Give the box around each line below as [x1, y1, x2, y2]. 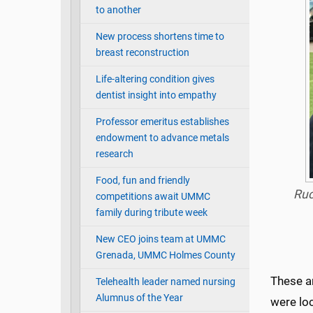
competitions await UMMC [95, 191, 210, 203]
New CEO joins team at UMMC [95, 233, 226, 246]
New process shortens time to [95, 31, 224, 43]
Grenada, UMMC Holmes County [95, 249, 235, 262]
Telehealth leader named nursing [95, 276, 235, 289]
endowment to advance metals [95, 132, 229, 145]
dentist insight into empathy [95, 89, 217, 102]
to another [95, 4, 141, 17]
